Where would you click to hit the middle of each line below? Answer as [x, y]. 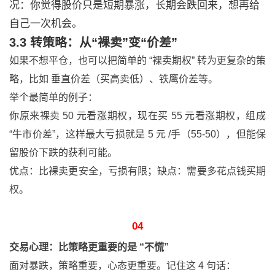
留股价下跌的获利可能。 [63, 153]
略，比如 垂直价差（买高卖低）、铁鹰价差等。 [114, 79]
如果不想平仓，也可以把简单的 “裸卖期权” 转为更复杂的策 [137, 60]
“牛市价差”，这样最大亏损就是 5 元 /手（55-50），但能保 [137, 134]
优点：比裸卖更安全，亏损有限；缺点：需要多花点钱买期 [137, 171]
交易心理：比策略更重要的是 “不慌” [89, 247]
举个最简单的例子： [53, 97]
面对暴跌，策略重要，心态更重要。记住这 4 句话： [122, 265]
